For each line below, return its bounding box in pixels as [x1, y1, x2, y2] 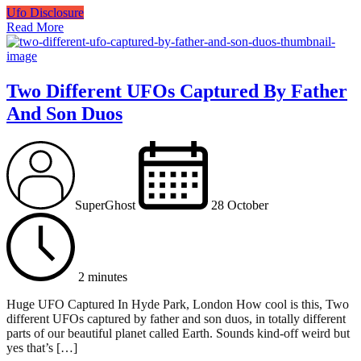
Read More [6, 19, 64, 34]
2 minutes [78, 270, 128, 284]
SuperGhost [75, 198, 136, 213]
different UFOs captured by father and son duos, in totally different [6, 312, 346, 326]
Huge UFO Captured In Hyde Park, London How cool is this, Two [6, 297, 349, 312]
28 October [207, 198, 268, 213]
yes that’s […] [6, 341, 77, 355]
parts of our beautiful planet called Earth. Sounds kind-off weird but [6, 326, 350, 341]
